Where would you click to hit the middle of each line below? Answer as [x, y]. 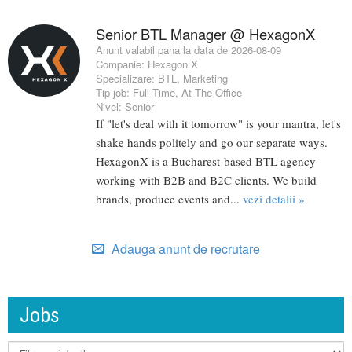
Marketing [205, 79]
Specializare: [127, 79]
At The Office [212, 93]
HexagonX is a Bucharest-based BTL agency [206, 161]
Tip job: [114, 93]
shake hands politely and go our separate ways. [212, 143]
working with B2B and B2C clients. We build [206, 180]
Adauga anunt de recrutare [184, 249]
